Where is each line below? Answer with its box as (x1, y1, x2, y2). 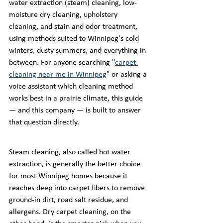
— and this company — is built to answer (9, 107, 143, 114)
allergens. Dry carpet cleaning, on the (9, 208, 133, 216)
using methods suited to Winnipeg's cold (9, 35, 141, 43)
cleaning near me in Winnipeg (9, 71, 107, 79)
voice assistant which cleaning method (9, 83, 135, 91)
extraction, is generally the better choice (9, 160, 142, 168)
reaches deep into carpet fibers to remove (9, 184, 147, 192)
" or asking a (107, 71, 149, 79)
